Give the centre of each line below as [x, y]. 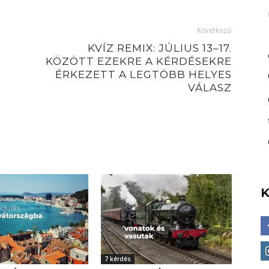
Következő [214, 31]
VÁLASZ [210, 88]
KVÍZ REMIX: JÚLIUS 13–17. [160, 48]
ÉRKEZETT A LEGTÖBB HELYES [144, 75]
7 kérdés [118, 259]
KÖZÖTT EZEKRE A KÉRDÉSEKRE [139, 62]
